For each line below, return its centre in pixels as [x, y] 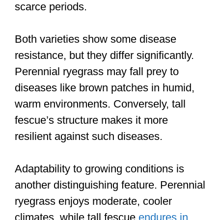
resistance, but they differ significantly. [104, 55]
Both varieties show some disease [96, 39]
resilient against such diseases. [89, 137]
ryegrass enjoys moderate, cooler [93, 201]
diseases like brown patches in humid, [105, 88]
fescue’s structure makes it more [91, 120]
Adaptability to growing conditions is [99, 169]
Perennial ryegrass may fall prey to [97, 72]
